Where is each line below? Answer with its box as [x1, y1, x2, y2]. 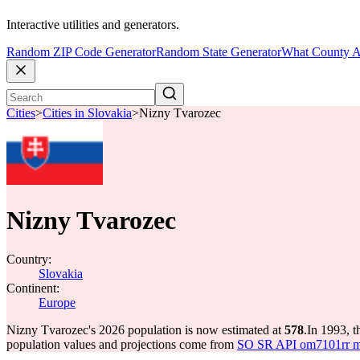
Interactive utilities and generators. [6, 18, 179, 32]
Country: [6, 252, 51, 266]
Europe [39, 296, 76, 309]
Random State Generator [156, 45, 281, 59]
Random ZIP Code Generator [6, 45, 156, 59]
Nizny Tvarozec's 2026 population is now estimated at [6, 323, 284, 337]
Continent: [6, 281, 59, 295]
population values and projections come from [6, 337, 237, 351]
